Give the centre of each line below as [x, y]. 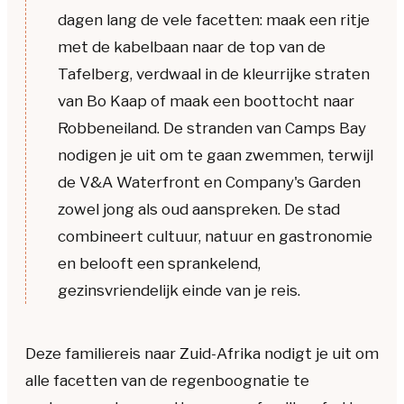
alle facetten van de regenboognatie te [167, 381]
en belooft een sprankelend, [159, 264]
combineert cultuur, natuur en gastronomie [215, 237]
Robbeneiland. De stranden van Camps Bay [212, 129]
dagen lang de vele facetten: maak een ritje [214, 20]
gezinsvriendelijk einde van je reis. [179, 291]
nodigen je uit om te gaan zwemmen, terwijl [216, 156]
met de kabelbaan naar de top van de [192, 47]
